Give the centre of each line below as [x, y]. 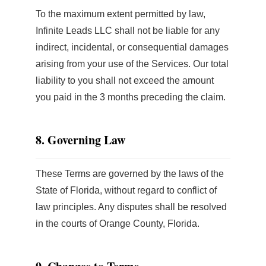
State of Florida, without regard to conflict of [126, 190]
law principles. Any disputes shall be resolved [131, 207]
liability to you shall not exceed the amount [125, 80]
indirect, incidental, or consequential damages [132, 47]
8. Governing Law [80, 140]
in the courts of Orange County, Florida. [118, 224]
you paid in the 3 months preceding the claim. [131, 97]
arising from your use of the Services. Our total [132, 64]
